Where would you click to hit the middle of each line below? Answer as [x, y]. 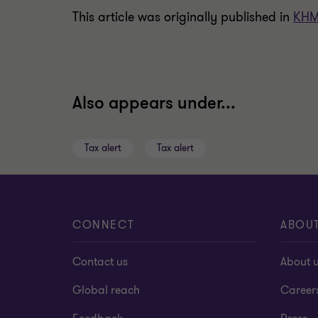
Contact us [100, 262]
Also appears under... [154, 103]
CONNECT [104, 225]
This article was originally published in [183, 17]
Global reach [106, 290]
